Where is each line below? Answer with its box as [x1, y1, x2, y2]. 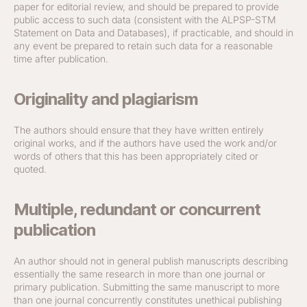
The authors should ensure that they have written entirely [14, 124, 264, 136]
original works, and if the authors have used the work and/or [14, 137, 277, 149]
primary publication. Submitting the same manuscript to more [14, 281, 280, 293]
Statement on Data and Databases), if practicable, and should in [14, 27, 293, 38]
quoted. [14, 163, 47, 175]
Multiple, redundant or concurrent [14, 199, 261, 219]
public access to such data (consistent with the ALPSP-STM [14, 14, 276, 25]
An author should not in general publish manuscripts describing [14, 255, 288, 267]
